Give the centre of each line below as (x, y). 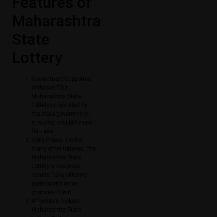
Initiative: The (49, 87)
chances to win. (52, 192)
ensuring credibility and (62, 122)
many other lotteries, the (63, 148)
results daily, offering (59, 175)
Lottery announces (56, 166)
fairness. (43, 131)
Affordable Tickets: (56, 201)
